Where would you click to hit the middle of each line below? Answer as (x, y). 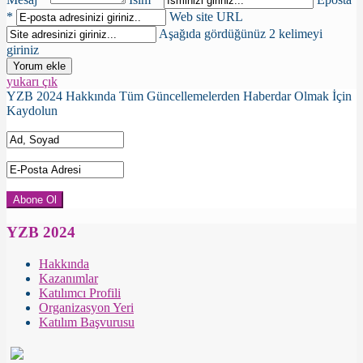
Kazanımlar (68, 278)
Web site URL (206, 17)
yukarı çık (32, 82)
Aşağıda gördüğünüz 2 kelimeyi (241, 34)
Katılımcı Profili (80, 293)
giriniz (23, 50)
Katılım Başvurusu (87, 322)
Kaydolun (32, 111)
